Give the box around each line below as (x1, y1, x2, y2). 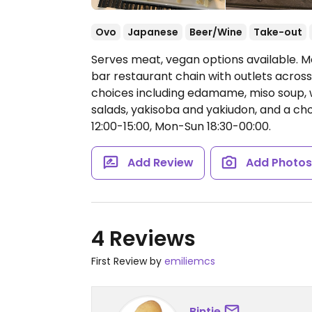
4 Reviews (91, 224, 196, 253)
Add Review (127, 155, 194, 171)
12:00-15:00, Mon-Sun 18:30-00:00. (91, 118, 271, 134)
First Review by (91, 254, 164, 268)
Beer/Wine (189, 25, 242, 39)
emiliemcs (164, 254, 215, 268)
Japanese (127, 25, 178, 39)
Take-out (253, 25, 302, 39)
